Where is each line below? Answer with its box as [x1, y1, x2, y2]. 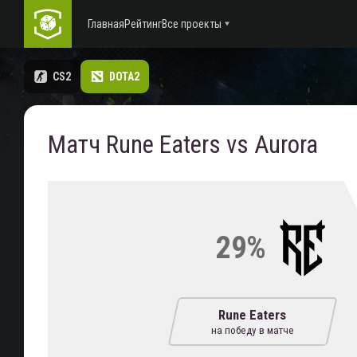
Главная [88, 18, 124, 30]
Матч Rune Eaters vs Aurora [48, 130, 318, 159]
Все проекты [162, 18, 222, 30]
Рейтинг [124, 18, 162, 30]
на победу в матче [210, 324, 294, 336]
